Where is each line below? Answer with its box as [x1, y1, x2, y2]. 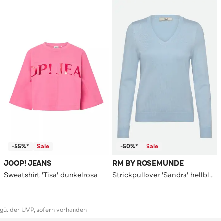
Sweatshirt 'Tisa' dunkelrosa [4, 170, 98, 180]
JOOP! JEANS [4, 159, 52, 169]
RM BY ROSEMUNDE [112, 159, 184, 169]
